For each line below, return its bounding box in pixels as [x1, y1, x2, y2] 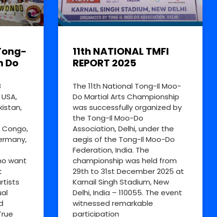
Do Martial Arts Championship [72, 91, 179, 102]
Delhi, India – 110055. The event [72, 187, 182, 198]
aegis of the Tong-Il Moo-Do [72, 134, 175, 144]
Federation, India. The [72, 144, 149, 155]
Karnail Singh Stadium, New [72, 176, 169, 187]
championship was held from [72, 155, 177, 166]
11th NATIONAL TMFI [72, 44, 169, 58]
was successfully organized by [72, 102, 182, 112]
